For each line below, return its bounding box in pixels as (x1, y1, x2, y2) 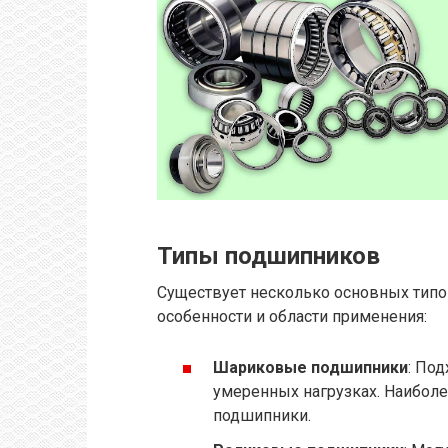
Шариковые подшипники (213, 357, 408, 377)
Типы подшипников (157, 241, 380, 270)
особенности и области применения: (157, 306, 427, 326)
